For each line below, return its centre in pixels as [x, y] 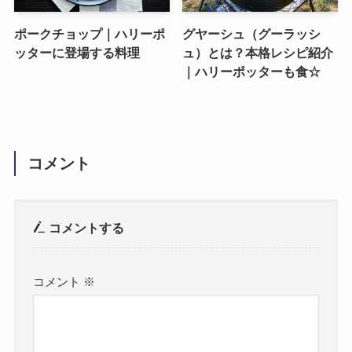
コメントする [85, 227]
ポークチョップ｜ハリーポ [89, 33]
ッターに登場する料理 [77, 52]
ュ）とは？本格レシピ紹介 [258, 52]
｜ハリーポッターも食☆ [252, 71]
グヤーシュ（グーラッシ [252, 33]
